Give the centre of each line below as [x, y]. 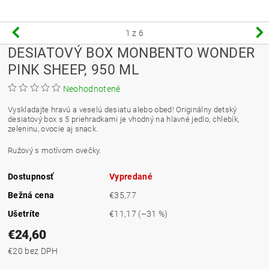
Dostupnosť [31, 176]
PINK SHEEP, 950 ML [73, 69]
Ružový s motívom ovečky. [55, 150]
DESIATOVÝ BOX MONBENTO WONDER [131, 53]
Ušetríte [24, 213]
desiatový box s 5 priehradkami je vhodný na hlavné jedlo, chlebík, [124, 119]
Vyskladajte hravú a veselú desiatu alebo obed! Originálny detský [122, 109]
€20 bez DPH [41, 251]
